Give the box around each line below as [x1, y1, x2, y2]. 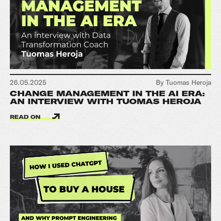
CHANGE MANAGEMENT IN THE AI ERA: [10, 89, 205, 98]
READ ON [10, 114, 42, 120]
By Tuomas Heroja [156, 78, 211, 87]
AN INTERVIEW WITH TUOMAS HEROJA [10, 97, 201, 106]
